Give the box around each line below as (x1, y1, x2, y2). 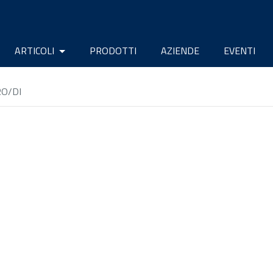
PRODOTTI (90, 43, 136, 58)
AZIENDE (161, 43, 199, 58)
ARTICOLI (14, 43, 57, 58)
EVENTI (224, 43, 255, 58)
